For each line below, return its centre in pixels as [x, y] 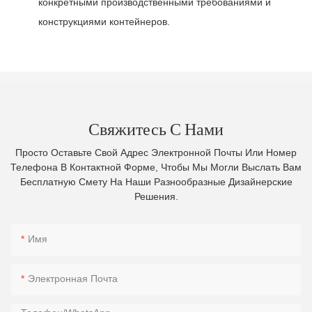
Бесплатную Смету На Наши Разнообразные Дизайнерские [156, 182]
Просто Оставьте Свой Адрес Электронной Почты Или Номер [156, 153]
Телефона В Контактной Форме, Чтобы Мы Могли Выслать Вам [156, 167]
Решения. [156, 197]
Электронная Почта [73, 278]
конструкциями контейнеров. [104, 22]
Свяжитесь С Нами [156, 129]
